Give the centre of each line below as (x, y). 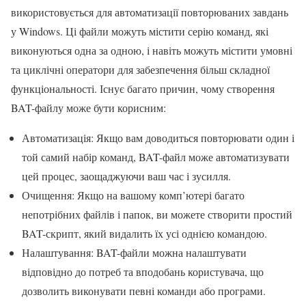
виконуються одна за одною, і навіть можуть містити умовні (152, 50)
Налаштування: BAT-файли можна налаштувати (134, 252)
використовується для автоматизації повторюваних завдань (150, 12)
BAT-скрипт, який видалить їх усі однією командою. (144, 233)
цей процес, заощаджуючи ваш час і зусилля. (126, 176)
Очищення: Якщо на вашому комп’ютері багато (133, 195)
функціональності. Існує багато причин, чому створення (143, 88)
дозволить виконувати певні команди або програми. (144, 290)
